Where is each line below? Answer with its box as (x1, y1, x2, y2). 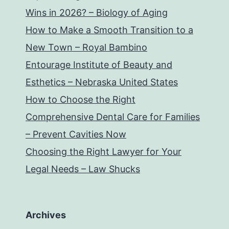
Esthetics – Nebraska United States (26, 77, 178, 87)
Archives (26, 210, 66, 220)
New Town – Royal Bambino (26, 42, 147, 53)
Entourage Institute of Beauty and (26, 59, 172, 70)
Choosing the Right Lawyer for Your (26, 146, 181, 157)
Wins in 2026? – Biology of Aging (26, 7, 168, 18)
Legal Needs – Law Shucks (26, 164, 140, 174)
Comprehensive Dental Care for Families (26, 111, 200, 122)
